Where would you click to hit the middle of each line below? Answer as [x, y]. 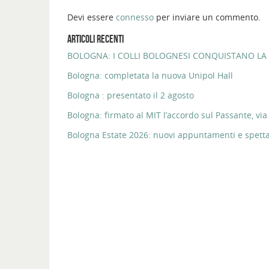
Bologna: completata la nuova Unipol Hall [150, 75]
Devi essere [92, 17]
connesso [135, 17]
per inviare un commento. [207, 17]
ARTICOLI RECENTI [95, 39]
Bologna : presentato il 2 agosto [131, 95]
